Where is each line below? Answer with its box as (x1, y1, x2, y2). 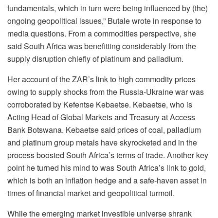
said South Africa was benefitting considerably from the (7, 40, 196, 52)
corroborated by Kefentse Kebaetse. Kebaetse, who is (7, 99, 192, 110)
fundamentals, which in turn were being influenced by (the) (7, 2, 208, 14)
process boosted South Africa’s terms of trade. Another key (7, 149, 208, 161)
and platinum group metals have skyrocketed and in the (7, 137, 197, 148)
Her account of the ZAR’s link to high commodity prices (7, 73, 196, 85)
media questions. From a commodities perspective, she (7, 28, 196, 39)
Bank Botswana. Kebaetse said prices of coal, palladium (7, 124, 201, 136)
